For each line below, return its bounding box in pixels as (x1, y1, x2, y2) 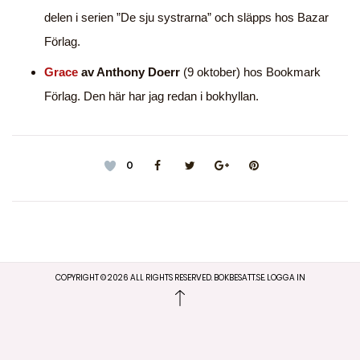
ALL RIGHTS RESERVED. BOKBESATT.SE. (128, 272, 267, 284)
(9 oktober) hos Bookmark (180, 65, 321, 80)
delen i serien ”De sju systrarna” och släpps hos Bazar (44, 10, 329, 25)
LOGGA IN (266, 272, 305, 284)
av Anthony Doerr (78, 65, 180, 80)
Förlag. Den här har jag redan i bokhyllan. (44, 89, 259, 104)
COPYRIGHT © (55, 272, 108, 284)
